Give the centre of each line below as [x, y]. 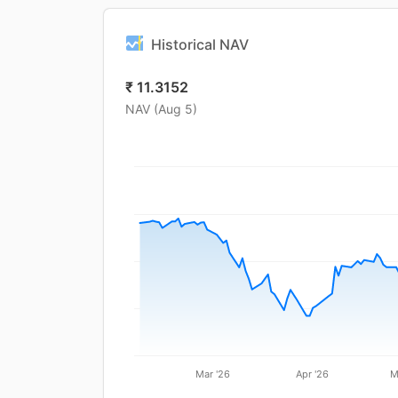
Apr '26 [312, 374]
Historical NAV [200, 44]
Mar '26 [213, 374]
